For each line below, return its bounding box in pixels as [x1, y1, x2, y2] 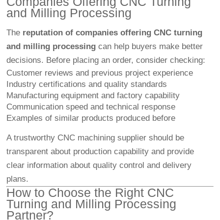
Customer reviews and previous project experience [6, 68, 193, 78]
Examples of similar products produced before [6, 113, 176, 123]
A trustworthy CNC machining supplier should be [6, 133, 185, 143]
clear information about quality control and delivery [6, 161, 192, 170]
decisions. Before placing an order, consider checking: [6, 55, 206, 65]
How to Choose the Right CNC [6, 186, 174, 200]
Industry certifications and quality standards [6, 80, 167, 89]
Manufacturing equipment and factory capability [6, 91, 180, 101]
